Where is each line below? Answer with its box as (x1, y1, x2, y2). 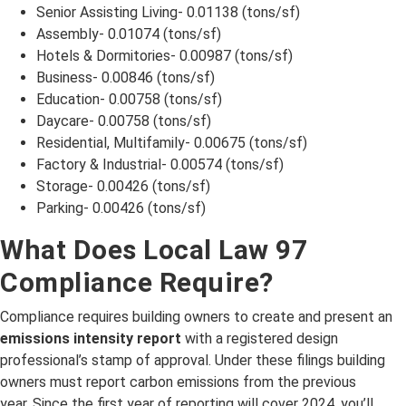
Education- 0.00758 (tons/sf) (36, 91, 222, 108)
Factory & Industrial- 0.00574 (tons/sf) (36, 156, 284, 173)
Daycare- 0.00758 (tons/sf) (36, 112, 211, 130)
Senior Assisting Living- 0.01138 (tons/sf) (36, 4, 300, 21)
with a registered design (181, 330, 338, 347)
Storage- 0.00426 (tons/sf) (36, 178, 210, 195)
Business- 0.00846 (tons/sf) (36, 69, 215, 86)
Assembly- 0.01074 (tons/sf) (36, 25, 221, 43)
